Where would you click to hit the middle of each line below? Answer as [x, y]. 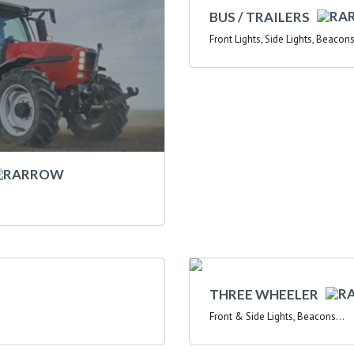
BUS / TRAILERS [263, 17]
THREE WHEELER [267, 295]
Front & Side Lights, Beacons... [277, 317]
